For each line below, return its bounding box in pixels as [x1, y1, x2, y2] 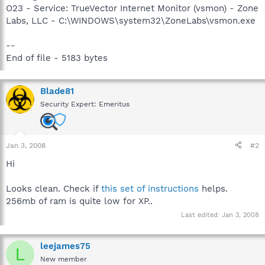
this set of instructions [101, 183, 199, 194]
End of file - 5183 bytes [6, 52, 108, 63]
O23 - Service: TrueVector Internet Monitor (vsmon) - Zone [6, 2, 258, 14]
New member [40, 255, 87, 263]
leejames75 [40, 241, 91, 251]
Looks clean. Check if [6, 183, 101, 194]
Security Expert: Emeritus [40, 99, 130, 108]
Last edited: [181, 211, 222, 219]
